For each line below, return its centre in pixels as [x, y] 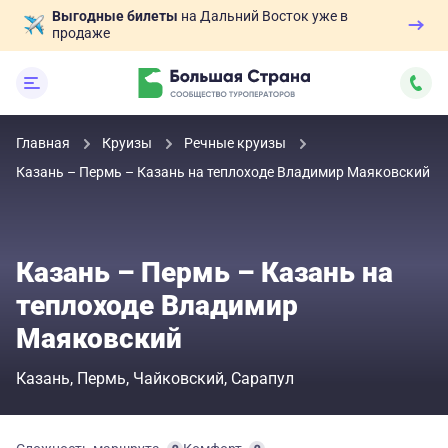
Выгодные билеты [115, 16]
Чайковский [178, 378]
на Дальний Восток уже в [263, 16]
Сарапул [262, 378]
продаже [81, 33]
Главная [44, 143]
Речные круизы [236, 143]
